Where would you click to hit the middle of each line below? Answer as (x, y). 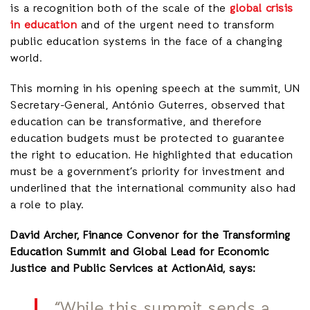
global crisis (262, 9)
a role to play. (47, 206)
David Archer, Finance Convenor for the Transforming (151, 236)
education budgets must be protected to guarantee (147, 139)
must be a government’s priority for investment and (147, 173)
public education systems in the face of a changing (146, 43)
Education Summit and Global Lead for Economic (140, 253)
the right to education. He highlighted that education (152, 156)
